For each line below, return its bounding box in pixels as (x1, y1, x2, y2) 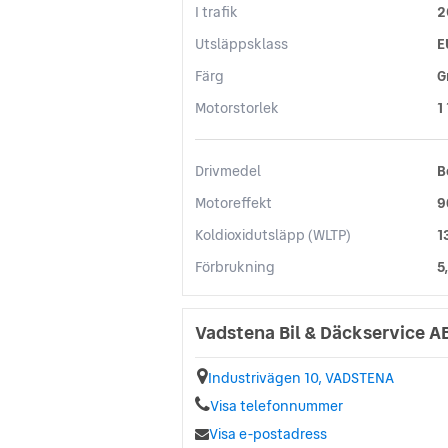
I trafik (195, 2, 238, 23)
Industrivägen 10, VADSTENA (208, 368, 394, 389)
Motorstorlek (195, 98, 279, 119)
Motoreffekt (195, 193, 272, 214)
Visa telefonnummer (210, 396, 343, 417)
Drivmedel (195, 161, 261, 182)
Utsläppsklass (195, 34, 288, 55)
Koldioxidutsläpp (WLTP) (195, 225, 351, 246)
